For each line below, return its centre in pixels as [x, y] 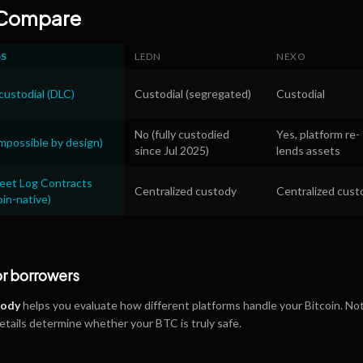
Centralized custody [186, 191]
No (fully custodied [182, 134]
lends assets [308, 150]
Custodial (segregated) [193, 94]
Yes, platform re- [318, 134]
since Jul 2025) [172, 150]
